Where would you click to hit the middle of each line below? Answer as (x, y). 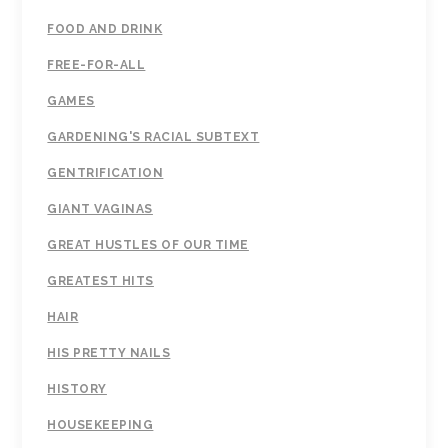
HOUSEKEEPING (100, 425)
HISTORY (77, 389)
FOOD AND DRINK (105, 29)
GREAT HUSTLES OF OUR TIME (148, 245)
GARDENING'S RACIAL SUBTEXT (153, 137)
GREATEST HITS (100, 281)
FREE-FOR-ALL (96, 65)
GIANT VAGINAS (100, 209)
